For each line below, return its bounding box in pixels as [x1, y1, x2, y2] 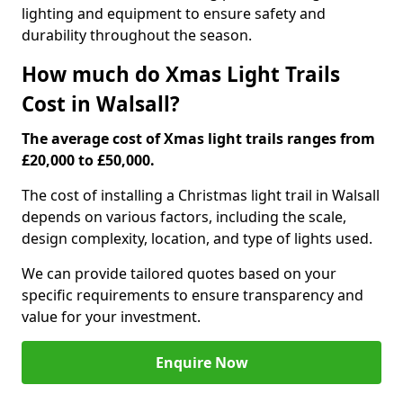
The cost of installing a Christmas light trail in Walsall [22, 185, 380, 205]
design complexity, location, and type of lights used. [22, 228, 372, 248]
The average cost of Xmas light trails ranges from [22, 129, 375, 148]
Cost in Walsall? [22, 90, 180, 118]
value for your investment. [22, 307, 201, 327]
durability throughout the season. [22, 25, 252, 45]
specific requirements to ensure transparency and [22, 285, 363, 305]
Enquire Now [155, 353, 248, 372]
